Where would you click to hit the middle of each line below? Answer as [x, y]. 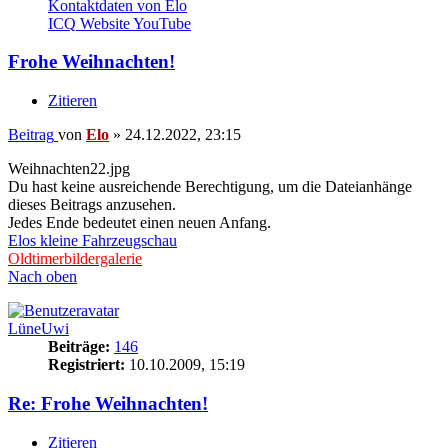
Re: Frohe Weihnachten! [108, 403]
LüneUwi [38, 329]
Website [105, 23]
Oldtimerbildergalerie [75, 259]
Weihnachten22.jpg [69, 169]
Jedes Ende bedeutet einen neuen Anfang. [139, 223]
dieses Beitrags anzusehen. [92, 205]
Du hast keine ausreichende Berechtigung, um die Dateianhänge [210, 187]
